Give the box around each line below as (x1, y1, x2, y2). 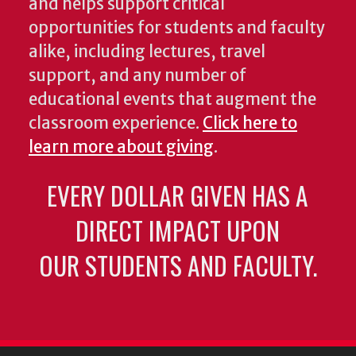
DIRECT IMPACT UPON (75, 211, 281, 250)
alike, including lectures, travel (29, 41, 265, 63)
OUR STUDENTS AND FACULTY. (38, 246, 317, 284)
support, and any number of (29, 65, 246, 87)
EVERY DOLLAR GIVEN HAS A (47, 176, 309, 215)
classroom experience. (29, 113, 203, 134)
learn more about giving (29, 137, 214, 158)
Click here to (203, 113, 297, 134)
